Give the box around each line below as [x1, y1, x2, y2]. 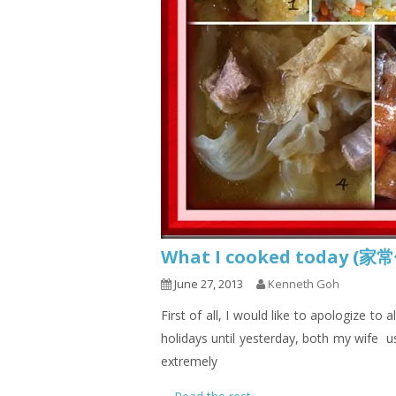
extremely [161, 353, 217, 369]
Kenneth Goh [268, 276, 339, 292]
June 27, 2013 [171, 276, 243, 292]
